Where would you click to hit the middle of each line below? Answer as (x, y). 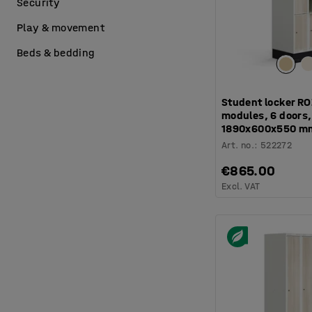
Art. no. (238, 145)
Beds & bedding (56, 53)
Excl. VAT (241, 186)
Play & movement (61, 28)
